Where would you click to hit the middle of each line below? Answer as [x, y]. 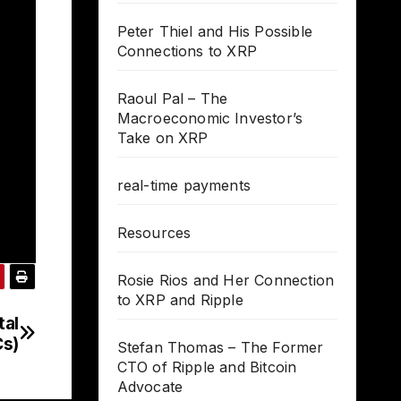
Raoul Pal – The [172, 99]
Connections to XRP [187, 51]
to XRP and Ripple [180, 300]
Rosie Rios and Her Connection [226, 281]
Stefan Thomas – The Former [220, 348]
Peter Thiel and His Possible [215, 32]
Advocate [150, 387]
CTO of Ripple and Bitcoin [207, 367]
